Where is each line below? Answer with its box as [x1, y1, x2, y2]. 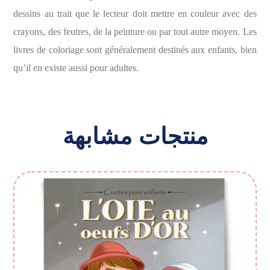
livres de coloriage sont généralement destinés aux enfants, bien [13, 44, 257, 55]
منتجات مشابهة [62, 121, 208, 152]
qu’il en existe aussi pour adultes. [13, 62, 139, 73]
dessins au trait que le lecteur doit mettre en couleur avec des [13, 8, 257, 19]
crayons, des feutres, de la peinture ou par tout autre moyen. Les [13, 26, 257, 37]
